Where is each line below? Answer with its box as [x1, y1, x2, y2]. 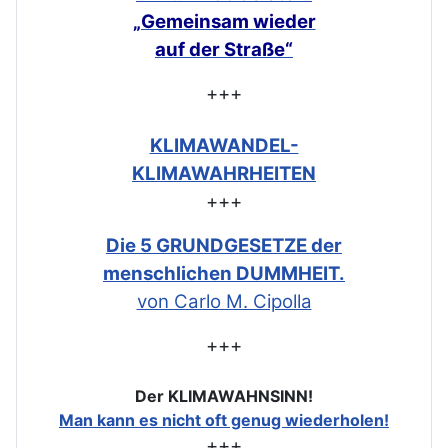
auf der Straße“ [155, 37, 293, 61]
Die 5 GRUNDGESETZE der [106, 233, 342, 257]
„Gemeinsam [132, 9, 253, 33]
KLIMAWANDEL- [149, 133, 299, 157]
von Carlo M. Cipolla [136, 289, 312, 313]
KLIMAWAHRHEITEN [132, 161, 316, 185]
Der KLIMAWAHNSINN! [135, 385, 313, 406]
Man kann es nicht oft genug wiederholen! [59, 409, 389, 430]
